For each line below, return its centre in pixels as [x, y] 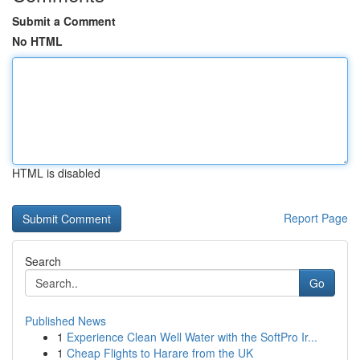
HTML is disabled [56, 173]
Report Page [316, 218]
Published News [65, 321]
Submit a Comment [64, 21]
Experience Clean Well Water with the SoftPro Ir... [192, 337]
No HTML [37, 41]
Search [43, 261]
